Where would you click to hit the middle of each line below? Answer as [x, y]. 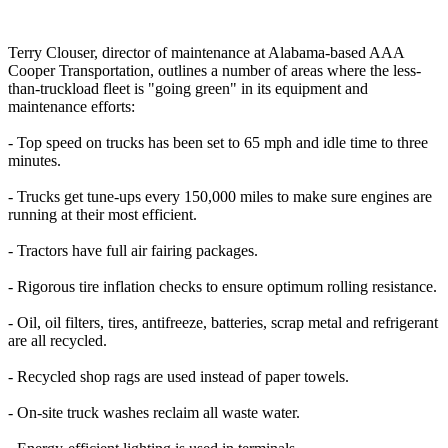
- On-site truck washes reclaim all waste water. [154, 413]
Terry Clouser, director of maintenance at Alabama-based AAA [206, 53]
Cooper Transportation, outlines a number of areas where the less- [214, 71]
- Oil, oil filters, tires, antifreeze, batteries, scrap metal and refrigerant [223, 323]
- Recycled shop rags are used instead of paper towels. [178, 377]
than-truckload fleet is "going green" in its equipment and [188, 89]
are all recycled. [57, 341]
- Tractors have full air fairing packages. [133, 251]
